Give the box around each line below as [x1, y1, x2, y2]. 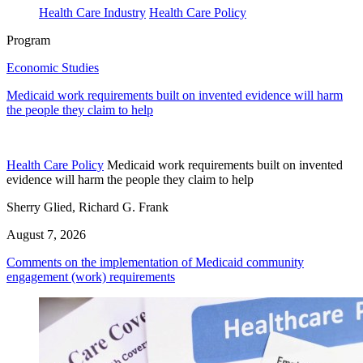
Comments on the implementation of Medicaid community [6, 255, 304, 270]
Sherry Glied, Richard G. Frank [6, 200, 169, 215]
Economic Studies [6, 61, 99, 75]
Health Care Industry [39, 6, 146, 20]
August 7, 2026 [6, 228, 86, 242]
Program [6, 33, 50, 48]
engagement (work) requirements [6, 270, 175, 284]
